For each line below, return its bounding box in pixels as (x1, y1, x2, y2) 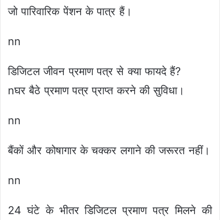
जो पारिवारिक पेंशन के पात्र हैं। (8, 5, 132, 18)
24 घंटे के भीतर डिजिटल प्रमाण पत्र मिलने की (8, 204, 212, 217)
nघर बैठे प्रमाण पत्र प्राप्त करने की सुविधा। (8, 84, 185, 97)
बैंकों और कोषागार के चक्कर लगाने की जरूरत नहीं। (8, 144, 210, 157)
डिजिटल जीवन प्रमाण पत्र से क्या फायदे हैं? (8, 65, 181, 78)
